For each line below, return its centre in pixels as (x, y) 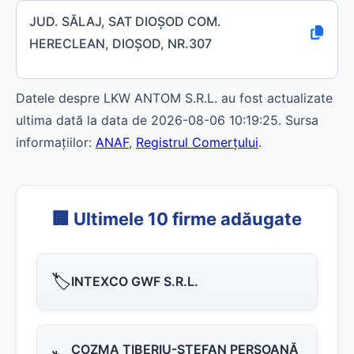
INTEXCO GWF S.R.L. (135, 281)
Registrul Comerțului (197, 142)
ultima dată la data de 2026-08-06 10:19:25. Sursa (167, 120)
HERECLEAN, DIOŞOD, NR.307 (121, 43)
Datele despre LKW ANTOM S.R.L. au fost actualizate (174, 98)
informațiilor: (56, 142)
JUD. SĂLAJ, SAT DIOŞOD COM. (125, 21)
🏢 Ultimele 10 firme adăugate (177, 219)
